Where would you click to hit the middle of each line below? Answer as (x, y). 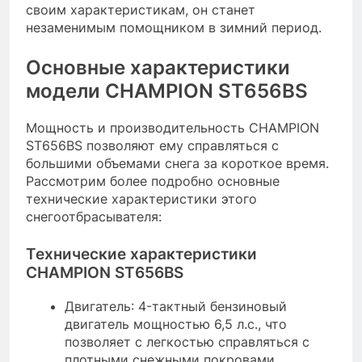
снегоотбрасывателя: (94, 217)
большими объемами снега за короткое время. (177, 163)
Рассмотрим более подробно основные (153, 181)
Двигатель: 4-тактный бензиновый (176, 306)
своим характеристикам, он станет (141, 10)
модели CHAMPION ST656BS (167, 91)
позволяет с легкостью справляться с (187, 341)
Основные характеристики (158, 68)
